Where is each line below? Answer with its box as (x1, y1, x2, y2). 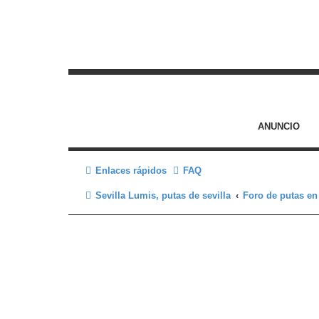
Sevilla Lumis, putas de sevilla (95, 190, 231, 201)
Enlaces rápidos (95, 165, 167, 176)
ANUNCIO (258, 122, 300, 132)
